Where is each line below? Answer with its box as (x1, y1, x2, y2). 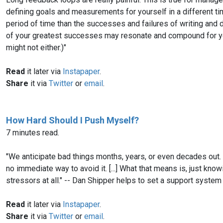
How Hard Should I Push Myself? (6, 114, 139, 125)
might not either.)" (6, 42, 66, 52)
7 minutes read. (6, 127, 59, 137)
